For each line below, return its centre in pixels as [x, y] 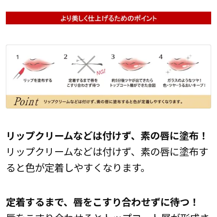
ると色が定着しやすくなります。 [78, 167]
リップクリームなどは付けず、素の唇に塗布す [107, 151]
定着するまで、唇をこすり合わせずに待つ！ [102, 201]
